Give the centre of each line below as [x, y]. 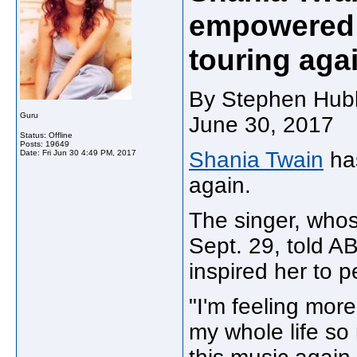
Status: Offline [46, 135]
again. [220, 185]
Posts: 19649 [45, 144]
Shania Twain [256, 160]
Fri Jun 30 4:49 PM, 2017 [89, 153]
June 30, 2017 [265, 125]
